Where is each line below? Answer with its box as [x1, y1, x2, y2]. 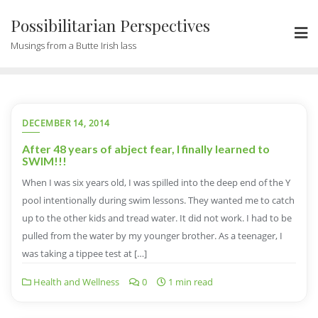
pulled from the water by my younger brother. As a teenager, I [22, 229, 283, 242]
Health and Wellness [31, 275, 119, 288]
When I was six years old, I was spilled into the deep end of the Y [22, 176, 290, 189]
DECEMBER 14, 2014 [22, 117, 110, 129]
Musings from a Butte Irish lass [11, 39, 136, 52]
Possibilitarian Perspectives [11, 14, 210, 36]
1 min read [166, 275, 213, 288]
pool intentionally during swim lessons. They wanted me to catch [22, 194, 295, 207]
